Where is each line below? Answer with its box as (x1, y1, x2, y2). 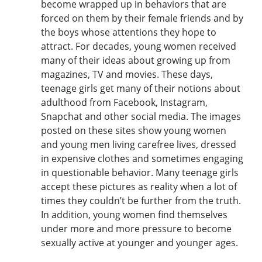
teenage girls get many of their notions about (41, 81, 240, 95)
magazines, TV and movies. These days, (41, 67, 213, 81)
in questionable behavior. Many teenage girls (41, 166, 239, 179)
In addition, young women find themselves (41, 208, 227, 221)
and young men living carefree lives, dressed (41, 137, 236, 151)
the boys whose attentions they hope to (41, 25, 216, 39)
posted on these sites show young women (41, 123, 226, 137)
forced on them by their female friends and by (41, 11, 243, 25)
